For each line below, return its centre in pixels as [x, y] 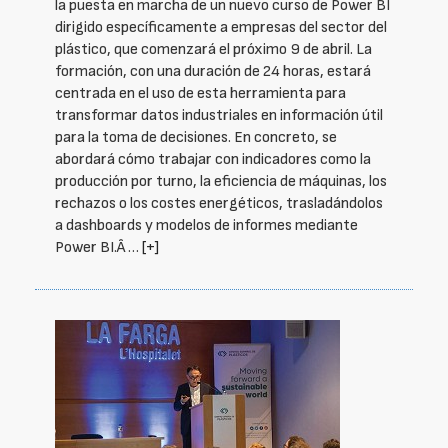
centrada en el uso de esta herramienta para [200, 93]
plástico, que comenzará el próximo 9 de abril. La [213, 49]
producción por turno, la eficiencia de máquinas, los [221, 181]
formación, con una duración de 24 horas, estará [213, 71]
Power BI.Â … [98, 247]
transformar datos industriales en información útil [219, 115]
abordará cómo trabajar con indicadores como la [213, 159]
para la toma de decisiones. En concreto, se [196, 137]
